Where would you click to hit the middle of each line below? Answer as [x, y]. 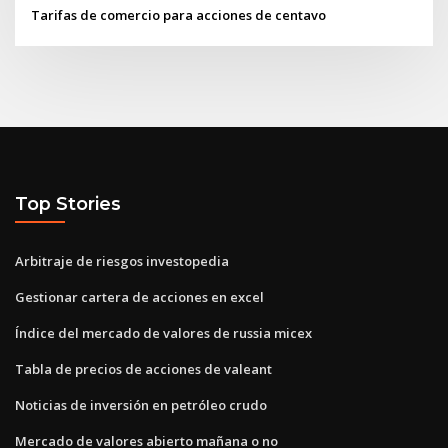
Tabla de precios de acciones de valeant [143, 368]
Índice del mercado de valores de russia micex [163, 332]
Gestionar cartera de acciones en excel [139, 296]
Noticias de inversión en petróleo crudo [141, 404]
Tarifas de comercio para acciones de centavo [179, 14]
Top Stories [68, 204]
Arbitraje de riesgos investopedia [122, 260]
